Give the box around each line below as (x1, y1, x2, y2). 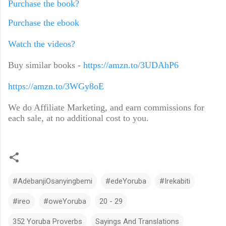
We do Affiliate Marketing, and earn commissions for (8, 102, 204, 113)
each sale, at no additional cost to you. (8, 113, 149, 124)
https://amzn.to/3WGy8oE (8, 81, 104, 92)
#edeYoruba (105, 177, 146, 186)
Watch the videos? (8, 39, 75, 49)
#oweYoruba (43, 197, 86, 206)
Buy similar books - (8, 60, 83, 71)
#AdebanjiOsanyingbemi (13, 177, 92, 186)
